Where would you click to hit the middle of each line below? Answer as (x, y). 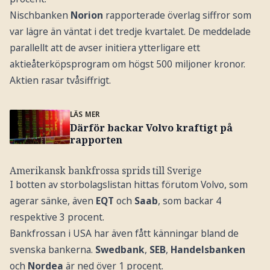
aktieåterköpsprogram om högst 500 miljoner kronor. (127, 64)
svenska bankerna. (52, 249)
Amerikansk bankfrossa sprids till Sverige (105, 170)
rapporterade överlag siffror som (177, 15)
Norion (86, 15)
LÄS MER (85, 114)
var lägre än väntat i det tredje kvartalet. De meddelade (130, 32)
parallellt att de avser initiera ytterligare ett (105, 48)
